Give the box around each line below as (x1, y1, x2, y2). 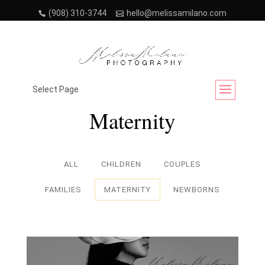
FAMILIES (44, 185, 82, 194)
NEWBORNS (173, 185, 220, 194)
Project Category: (56, 80, 209, 109)
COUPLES (163, 160, 201, 169)
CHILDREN (101, 160, 141, 169)
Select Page (32, 85, 79, 95)
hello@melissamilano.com (127, 8, 227, 18)
